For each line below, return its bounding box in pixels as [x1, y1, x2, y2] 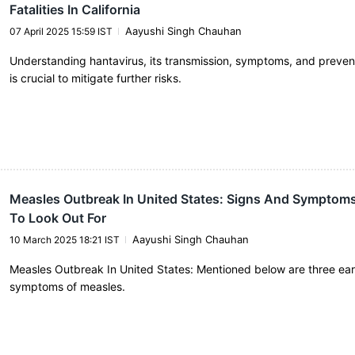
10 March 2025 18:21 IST [9, 234, 120, 246]
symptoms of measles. [9, 280, 125, 294]
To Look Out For [9, 210, 106, 227]
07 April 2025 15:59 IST [9, 25, 113, 37]
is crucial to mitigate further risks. [9, 71, 181, 85]
